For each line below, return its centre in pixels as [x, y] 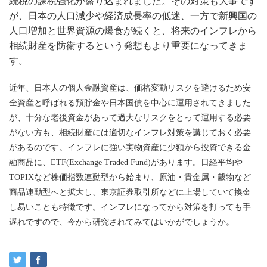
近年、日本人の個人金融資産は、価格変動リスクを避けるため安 [130, 88]
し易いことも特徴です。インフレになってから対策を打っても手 [130, 207]
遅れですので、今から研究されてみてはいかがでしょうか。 [122, 222]
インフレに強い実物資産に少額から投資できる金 [159, 147]
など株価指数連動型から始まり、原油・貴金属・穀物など [142, 177]
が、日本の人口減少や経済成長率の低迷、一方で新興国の [133, 16]
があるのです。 [38, 147]
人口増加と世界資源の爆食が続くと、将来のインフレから [133, 31]
